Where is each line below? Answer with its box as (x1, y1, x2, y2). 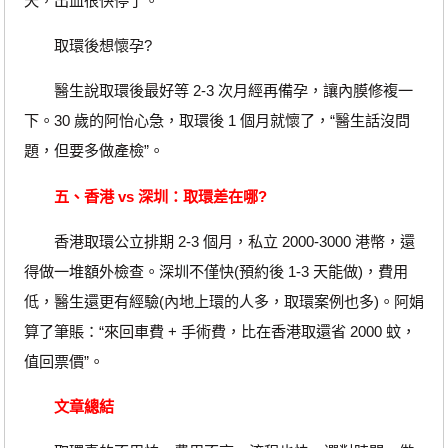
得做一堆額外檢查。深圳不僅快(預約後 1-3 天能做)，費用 (23, 262, 408, 280)
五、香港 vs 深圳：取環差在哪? (53, 187, 267, 205)
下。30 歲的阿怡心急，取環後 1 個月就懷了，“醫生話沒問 (23, 112, 410, 130)
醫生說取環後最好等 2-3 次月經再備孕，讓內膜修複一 (23, 82, 413, 100)
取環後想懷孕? (23, 37, 152, 55)
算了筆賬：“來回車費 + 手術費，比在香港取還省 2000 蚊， (23, 322, 416, 340)
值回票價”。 (23, 352, 104, 370)
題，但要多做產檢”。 (23, 142, 164, 160)
